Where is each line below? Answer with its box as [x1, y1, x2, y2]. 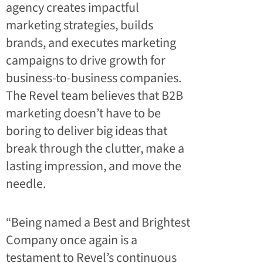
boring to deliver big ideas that [6, 121, 167, 140]
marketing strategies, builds [6, 15, 153, 35]
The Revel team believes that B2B [6, 86, 183, 105]
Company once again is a [6, 230, 137, 249]
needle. [6, 174, 46, 193]
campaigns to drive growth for [6, 50, 166, 70]
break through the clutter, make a [6, 139, 184, 158]
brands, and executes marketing [6, 33, 176, 52]
